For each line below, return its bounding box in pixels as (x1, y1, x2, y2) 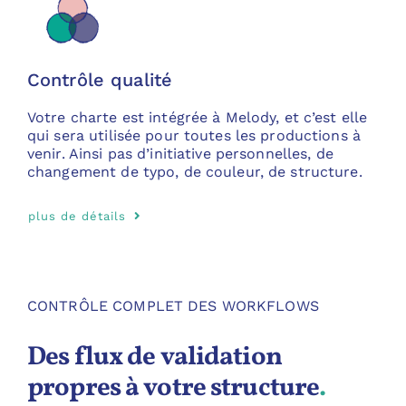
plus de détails (27, 208, 126, 223)
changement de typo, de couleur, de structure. (26, 162, 362, 180)
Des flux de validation (26, 338, 282, 376)
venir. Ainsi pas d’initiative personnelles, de (26, 144, 333, 162)
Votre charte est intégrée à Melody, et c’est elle (26, 108, 368, 126)
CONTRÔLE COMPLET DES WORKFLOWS (26, 296, 319, 314)
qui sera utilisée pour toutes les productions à (26, 126, 362, 144)
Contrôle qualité (26, 68, 173, 91)
